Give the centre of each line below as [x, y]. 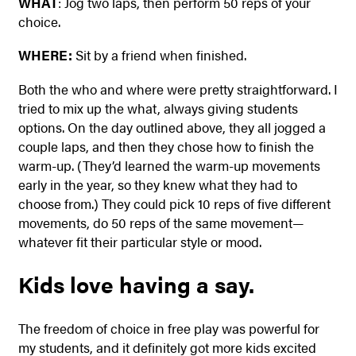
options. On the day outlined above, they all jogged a [172, 127]
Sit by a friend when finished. [162, 55]
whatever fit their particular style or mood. [139, 241]
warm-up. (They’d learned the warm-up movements [169, 165]
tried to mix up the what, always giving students [158, 108]
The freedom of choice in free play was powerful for [168, 328]
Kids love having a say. [136, 284]
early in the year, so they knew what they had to [157, 184]
